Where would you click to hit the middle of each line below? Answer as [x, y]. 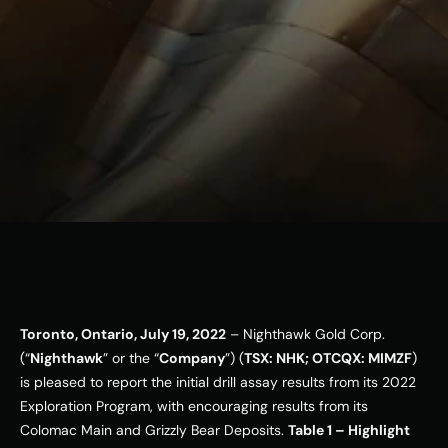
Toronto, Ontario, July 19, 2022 [123, 334]
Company [192, 358]
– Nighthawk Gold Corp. [305, 334]
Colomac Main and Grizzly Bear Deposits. [154, 430]
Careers [296, 169]
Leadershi [307, 85]
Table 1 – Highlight [349, 430]
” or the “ [131, 358]
